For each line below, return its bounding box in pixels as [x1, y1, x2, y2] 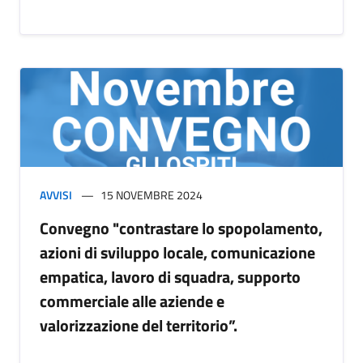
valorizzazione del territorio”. [40, 313, 237, 339]
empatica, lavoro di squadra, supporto [40, 264, 301, 290]
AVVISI [40, 186, 72, 204]
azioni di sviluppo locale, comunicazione [40, 240, 315, 266]
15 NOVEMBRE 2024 [100, 186, 203, 204]
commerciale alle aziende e [40, 288, 224, 314]
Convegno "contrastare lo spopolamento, [40, 216, 322, 241]
